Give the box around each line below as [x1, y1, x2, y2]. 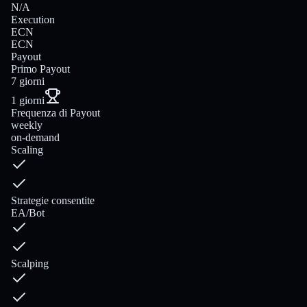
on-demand [11, 132, 60, 144]
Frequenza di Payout [11, 107, 100, 119]
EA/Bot [11, 207, 45, 219]
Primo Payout [11, 63, 70, 75]
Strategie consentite [11, 195, 95, 207]
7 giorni [11, 75, 45, 88]
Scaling [11, 144, 43, 156]
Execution [11, 14, 55, 26]
